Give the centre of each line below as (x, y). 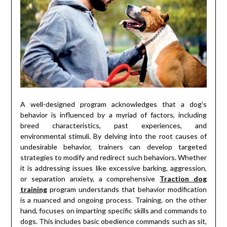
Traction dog (183, 178)
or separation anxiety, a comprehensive (90, 178)
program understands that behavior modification (127, 189)
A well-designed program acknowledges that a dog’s (113, 104)
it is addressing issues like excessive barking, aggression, (113, 168)
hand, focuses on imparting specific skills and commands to (113, 210)
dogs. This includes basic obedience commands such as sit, (113, 221)
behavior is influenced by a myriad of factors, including (113, 115)
